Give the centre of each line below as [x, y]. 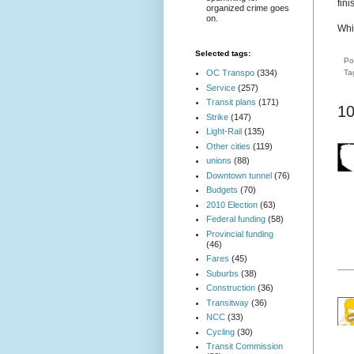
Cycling [220, 331]
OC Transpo [230, 73]
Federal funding [235, 219]
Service [220, 87]
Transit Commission [244, 346]
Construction [230, 288]
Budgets [222, 190]
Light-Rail [224, 132]
